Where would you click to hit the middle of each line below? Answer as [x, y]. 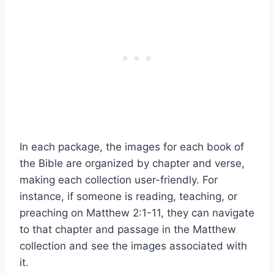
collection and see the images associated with [133, 246]
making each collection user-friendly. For [119, 180]
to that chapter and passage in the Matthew [128, 229]
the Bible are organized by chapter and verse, [132, 163]
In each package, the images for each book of [132, 146]
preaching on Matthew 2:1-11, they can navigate [137, 213]
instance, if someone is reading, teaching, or [128, 196]
